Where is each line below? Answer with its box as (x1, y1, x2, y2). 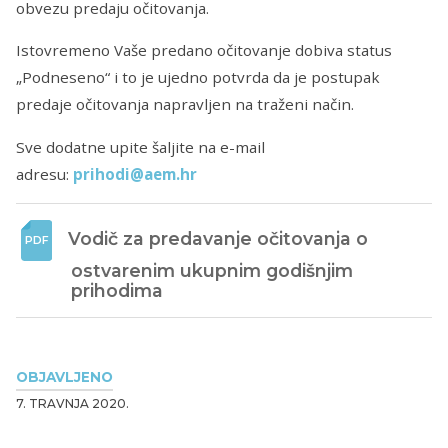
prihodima (71, 279, 163, 301)
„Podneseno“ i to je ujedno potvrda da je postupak (16, 67, 380, 88)
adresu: (16, 163, 73, 184)
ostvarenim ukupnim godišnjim (71, 259, 353, 281)
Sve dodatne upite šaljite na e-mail (16, 136, 265, 157)
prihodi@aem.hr (73, 163, 197, 184)
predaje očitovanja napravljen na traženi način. (16, 94, 354, 115)
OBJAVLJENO (16, 368, 113, 385)
